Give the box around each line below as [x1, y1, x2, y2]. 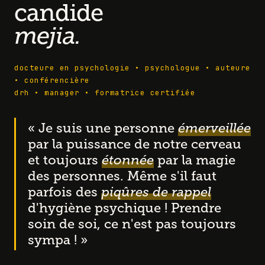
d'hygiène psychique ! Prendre [28, 200, 221, 216]
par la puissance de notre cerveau [28, 136, 241, 153]
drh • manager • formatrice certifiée [14, 88, 195, 98]
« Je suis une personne [28, 120, 178, 137]
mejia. [14, 21, 80, 50]
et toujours [28, 152, 102, 169]
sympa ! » [28, 232, 88, 248]
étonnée [102, 152, 154, 169]
